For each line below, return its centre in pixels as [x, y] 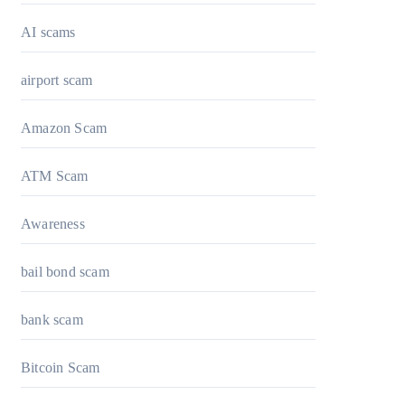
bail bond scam [65, 272]
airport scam [57, 80]
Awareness [53, 224]
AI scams [48, 32]
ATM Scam [55, 176]
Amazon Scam [64, 128]
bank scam [52, 320]
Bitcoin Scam [61, 367]
